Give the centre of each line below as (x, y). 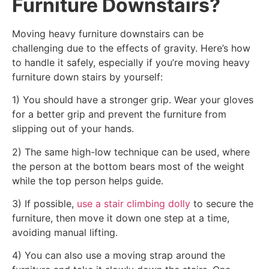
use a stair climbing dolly (134, 204)
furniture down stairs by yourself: (87, 77)
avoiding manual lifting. (65, 233)
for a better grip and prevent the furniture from (119, 114)
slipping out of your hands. (73, 129)
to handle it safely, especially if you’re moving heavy (131, 62)
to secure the (222, 204)
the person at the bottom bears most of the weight (128, 166)
